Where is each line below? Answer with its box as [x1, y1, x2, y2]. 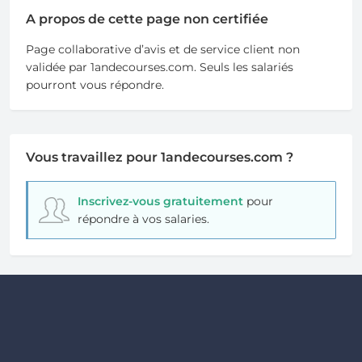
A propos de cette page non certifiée [26, 11, 268, 27]
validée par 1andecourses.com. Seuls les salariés [26, 60, 293, 75]
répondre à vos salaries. [77, 212, 209, 227]
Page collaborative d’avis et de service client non [26, 42, 300, 57]
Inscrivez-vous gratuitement [77, 194, 243, 209]
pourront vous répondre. [26, 78, 164, 93]
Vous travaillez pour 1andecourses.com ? [26, 149, 293, 166]
